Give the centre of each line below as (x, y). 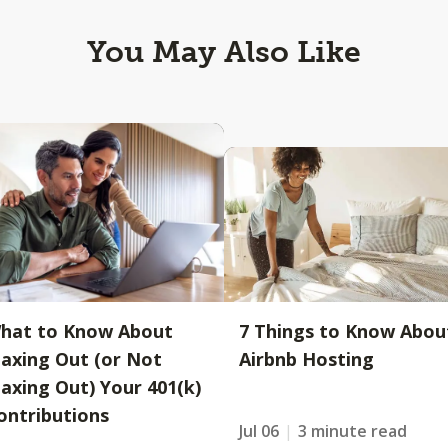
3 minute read (352, 431)
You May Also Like (224, 52)
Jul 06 (259, 431)
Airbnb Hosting (306, 359)
